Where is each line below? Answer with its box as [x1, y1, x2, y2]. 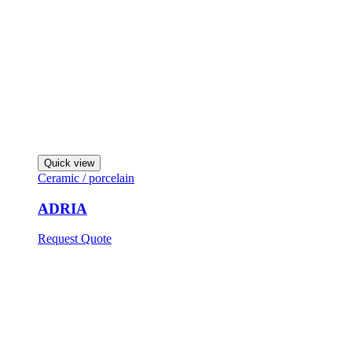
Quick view [44, 157, 94, 169]
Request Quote [38, 232, 112, 246]
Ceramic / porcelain [38, 171, 134, 185]
